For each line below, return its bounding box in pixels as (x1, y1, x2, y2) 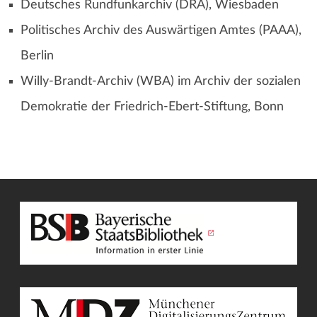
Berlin (20, 50, 54, 62)
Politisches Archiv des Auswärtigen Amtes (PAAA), (20, 24, 301, 37)
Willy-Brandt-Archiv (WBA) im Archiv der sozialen (20, 75, 301, 88)
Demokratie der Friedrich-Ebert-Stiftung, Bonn (20, 100, 284, 113)
